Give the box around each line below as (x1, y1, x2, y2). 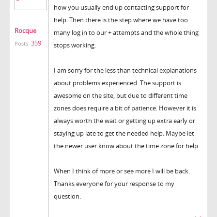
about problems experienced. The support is (54, 78, 181, 87)
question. (54, 191, 81, 201)
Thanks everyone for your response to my (54, 179, 174, 188)
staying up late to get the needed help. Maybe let (54, 128, 194, 138)
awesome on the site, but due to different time (54, 91, 187, 100)
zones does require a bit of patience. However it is (54, 103, 196, 112)
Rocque (15, 26, 36, 35)
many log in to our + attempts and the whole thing (54, 28, 199, 37)
